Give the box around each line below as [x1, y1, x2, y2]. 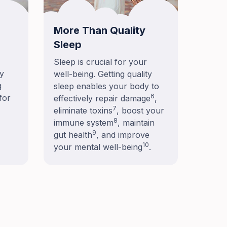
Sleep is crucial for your [54, 57, 147, 67]
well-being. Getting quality [54, 69, 152, 80]
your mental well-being [54, 142, 142, 153]
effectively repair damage [54, 93, 150, 104]
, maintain [118, 118, 155, 128]
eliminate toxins [54, 105, 112, 116]
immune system [54, 118, 113, 128]
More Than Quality [54, 24, 145, 37]
